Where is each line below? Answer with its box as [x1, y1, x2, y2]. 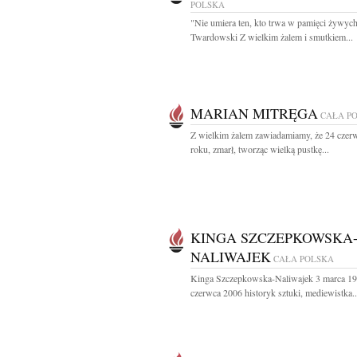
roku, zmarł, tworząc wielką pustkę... [190, 143, 329, 155]
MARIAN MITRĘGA [190, 104, 318, 123]
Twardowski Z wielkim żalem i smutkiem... [190, 30, 353, 43]
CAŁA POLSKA [273, 253, 334, 265]
